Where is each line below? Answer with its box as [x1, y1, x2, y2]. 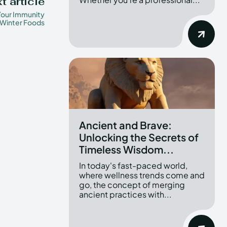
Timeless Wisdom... [79, 142, 174, 156]
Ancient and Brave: [79, 118, 172, 131]
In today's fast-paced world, [79, 160, 187, 171]
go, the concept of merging [79, 179, 185, 190]
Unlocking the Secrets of [79, 130, 199, 143]
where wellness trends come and [79, 169, 205, 180]
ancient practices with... [79, 188, 172, 200]
